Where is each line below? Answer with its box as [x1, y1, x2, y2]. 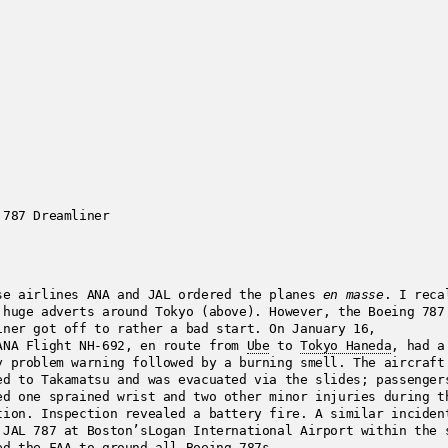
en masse [322, 286, 384, 302]
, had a [391, 337, 445, 353]
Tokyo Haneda [299, 337, 392, 353]
